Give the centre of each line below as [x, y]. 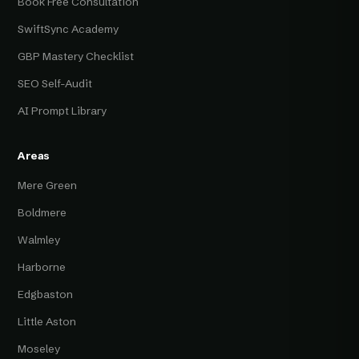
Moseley [39, 349]
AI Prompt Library [63, 111]
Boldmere [42, 213]
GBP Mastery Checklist [76, 56]
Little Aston [47, 322]
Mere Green [48, 186]
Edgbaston [46, 294]
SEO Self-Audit [55, 84]
